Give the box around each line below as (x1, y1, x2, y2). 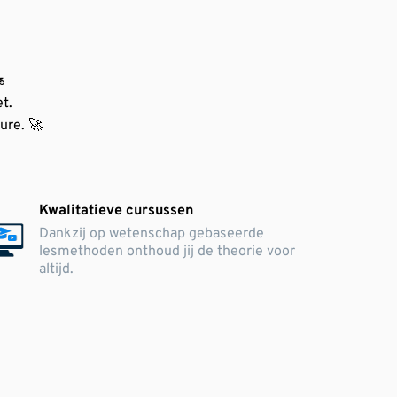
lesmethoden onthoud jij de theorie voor (39, 243, 296, 261)
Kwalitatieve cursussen (39, 202, 194, 220)
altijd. (39, 261, 74, 278)
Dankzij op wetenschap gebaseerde (39, 225, 265, 243)
